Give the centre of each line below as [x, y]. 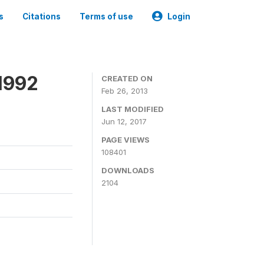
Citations [42, 16]
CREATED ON [127, 78]
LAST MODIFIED [133, 109]
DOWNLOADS [128, 170]
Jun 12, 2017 [124, 121]
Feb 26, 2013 [125, 91]
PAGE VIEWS [126, 140]
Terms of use [106, 16]
